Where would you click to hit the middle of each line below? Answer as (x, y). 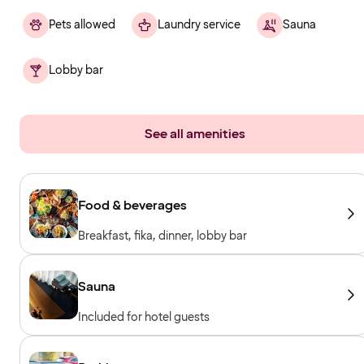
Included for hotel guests (144, 317)
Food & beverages (132, 205)
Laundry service (199, 24)
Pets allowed (82, 24)
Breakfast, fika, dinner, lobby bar (162, 236)
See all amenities (195, 134)
